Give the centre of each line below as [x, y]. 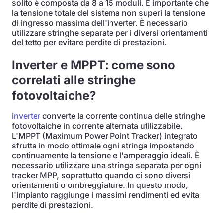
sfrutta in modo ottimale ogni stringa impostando [103, 146]
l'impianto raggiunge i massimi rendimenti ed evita [106, 195]
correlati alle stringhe [74, 80]
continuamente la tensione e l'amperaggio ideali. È [106, 155]
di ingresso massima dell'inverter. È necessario [100, 23]
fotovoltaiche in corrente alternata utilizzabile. [97, 126]
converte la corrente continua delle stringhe [123, 116]
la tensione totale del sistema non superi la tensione [109, 13]
